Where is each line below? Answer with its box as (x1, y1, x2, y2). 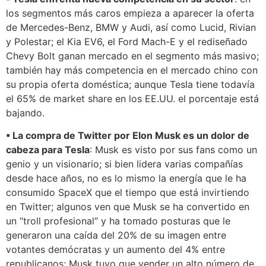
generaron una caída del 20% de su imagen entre (6, 229, 226, 242)
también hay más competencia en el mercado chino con (6, 64, 258, 76)
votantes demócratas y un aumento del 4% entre (6, 243, 225, 256)
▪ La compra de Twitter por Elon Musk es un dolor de (6, 129, 249, 142)
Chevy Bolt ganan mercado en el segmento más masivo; (6, 49, 259, 62)
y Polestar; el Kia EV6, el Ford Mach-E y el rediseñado (6, 35, 248, 47)
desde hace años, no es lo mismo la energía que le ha (6, 172, 246, 185)
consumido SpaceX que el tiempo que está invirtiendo (6, 186, 249, 199)
